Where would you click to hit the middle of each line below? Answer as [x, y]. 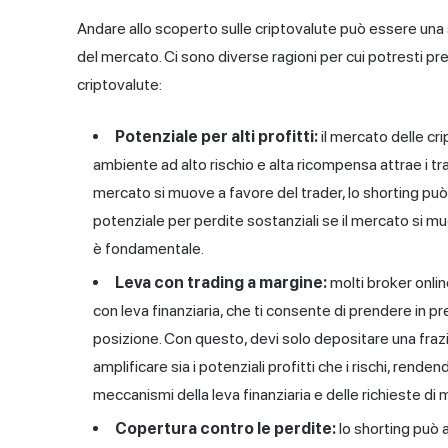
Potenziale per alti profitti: [216, 137]
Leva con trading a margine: [221, 283]
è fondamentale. [148, 249]
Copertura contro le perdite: [225, 429]
